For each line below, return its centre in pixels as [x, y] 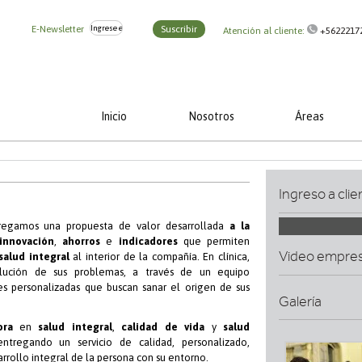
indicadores [148, 242]
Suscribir [179, 29]
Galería [300, 301]
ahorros [82, 242]
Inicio [114, 116]
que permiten [214, 242]
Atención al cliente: [264, 30]
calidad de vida [163, 326]
